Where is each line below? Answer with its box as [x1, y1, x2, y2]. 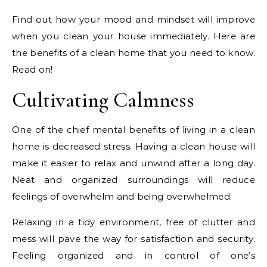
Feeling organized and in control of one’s [12, 249, 255, 261]
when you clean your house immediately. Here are [12, 30, 255, 42]
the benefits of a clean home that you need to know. [12, 46, 255, 58]
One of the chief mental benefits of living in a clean [12, 123, 255, 135]
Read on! [12, 63, 53, 75]
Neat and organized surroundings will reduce [12, 173, 255, 185]
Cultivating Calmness [12, 86, 199, 113]
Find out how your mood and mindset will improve [12, 13, 255, 25]
